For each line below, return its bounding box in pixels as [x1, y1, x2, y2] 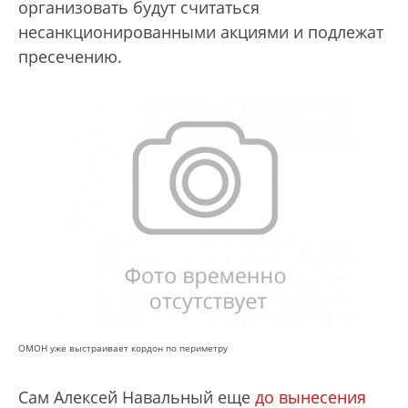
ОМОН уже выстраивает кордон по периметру [18, 342, 228, 355]
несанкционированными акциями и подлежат [18, 20, 383, 43]
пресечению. [18, 45, 127, 67]
